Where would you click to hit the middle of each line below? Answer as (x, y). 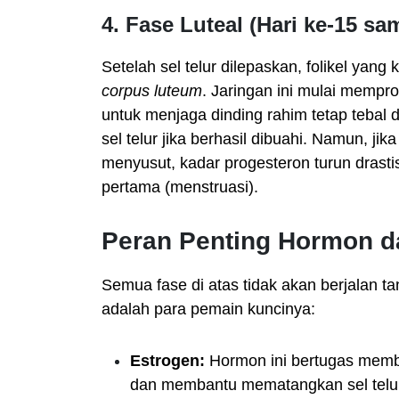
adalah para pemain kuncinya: (208, 309)
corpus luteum (152, 90)
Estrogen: (167, 360)
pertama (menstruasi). (180, 187)
